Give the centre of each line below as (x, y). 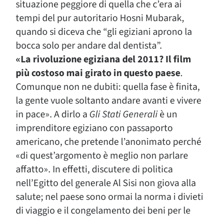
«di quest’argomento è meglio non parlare (102, 156)
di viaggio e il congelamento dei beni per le (103, 211)
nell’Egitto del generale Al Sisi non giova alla (106, 183)
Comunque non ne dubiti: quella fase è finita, (108, 87)
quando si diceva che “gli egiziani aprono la (104, 32)
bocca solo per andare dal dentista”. (89, 46)
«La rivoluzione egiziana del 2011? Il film (103, 59)
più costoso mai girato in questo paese (98, 73)
